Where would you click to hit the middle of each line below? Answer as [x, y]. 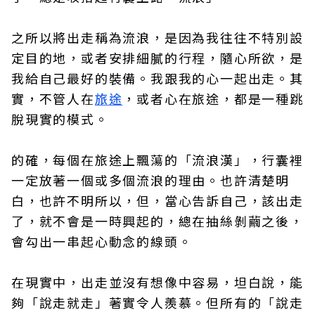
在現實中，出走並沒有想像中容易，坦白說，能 [157, 282]
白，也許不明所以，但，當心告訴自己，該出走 [157, 200]
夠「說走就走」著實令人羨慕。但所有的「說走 [157, 302]
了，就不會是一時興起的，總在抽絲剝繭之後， [157, 221]
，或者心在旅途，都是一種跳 [213, 98]
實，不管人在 [53, 98]
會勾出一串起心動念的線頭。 [102, 241]
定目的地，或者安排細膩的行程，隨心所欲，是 [157, 58]
